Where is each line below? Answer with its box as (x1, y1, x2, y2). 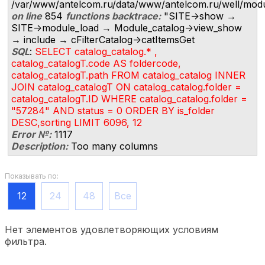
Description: (11, 140, 68, 153)
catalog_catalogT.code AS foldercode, (11, 57, 181, 70)
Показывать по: (5, 172, 59, 181)
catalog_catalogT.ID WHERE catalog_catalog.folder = (11, 93, 247, 105)
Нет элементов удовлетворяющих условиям (5, 224, 218, 236)
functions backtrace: (66, 10, 161, 22)
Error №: (11, 128, 51, 141)
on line (11, 10, 42, 22)
